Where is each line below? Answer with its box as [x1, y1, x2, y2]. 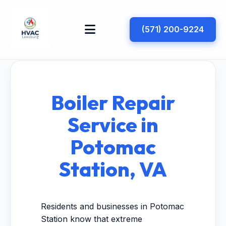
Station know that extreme [41, 214, 142, 224]
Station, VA [59, 156, 167, 182]
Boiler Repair [51, 90, 175, 115]
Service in [68, 112, 158, 137]
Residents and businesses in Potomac [41, 201, 184, 211]
